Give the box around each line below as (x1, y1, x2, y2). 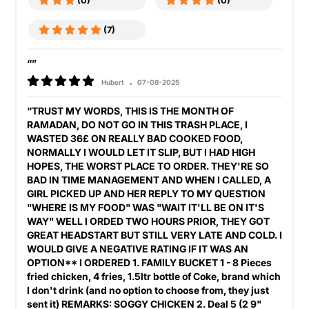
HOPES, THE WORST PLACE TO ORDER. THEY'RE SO (27, 160, 269, 172)
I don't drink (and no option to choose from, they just (27, 284, 269, 296)
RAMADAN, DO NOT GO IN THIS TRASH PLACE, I (27, 119, 248, 130)
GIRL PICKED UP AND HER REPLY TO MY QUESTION (27, 188, 266, 199)
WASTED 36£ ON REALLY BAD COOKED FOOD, (27, 132, 243, 144)
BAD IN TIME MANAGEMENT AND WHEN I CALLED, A (27, 174, 271, 186)
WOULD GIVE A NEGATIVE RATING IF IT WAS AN (27, 243, 248, 255)
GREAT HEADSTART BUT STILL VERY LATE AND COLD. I (27, 229, 282, 241)
